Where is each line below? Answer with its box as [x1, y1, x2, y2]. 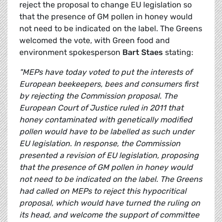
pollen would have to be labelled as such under [19, 127, 194, 137]
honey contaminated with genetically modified [19, 115, 192, 125]
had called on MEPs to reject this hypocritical [19, 186, 186, 196]
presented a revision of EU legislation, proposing [19, 151, 199, 161]
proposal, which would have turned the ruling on [19, 198, 200, 208]
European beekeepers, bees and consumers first [19, 79, 198, 89]
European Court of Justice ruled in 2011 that [19, 103, 183, 113]
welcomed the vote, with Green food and [19, 36, 170, 46]
